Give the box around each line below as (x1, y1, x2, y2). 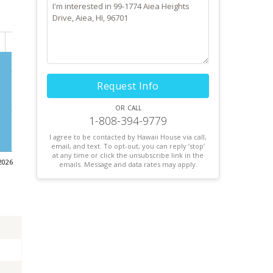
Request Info (97, 79, 159, 93)
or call (115, 101, 141, 113)
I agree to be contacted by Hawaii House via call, (49, 132, 207, 141)
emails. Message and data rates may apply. (58, 160, 197, 169)
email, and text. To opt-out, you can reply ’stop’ (51, 141, 205, 151)
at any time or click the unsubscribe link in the (52, 151, 204, 160)
